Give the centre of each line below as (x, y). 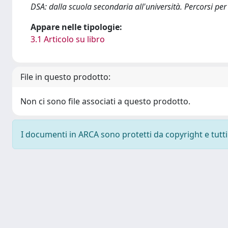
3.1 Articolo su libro (68, 39)
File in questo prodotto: (65, 77)
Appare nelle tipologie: (76, 27)
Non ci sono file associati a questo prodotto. (105, 101)
